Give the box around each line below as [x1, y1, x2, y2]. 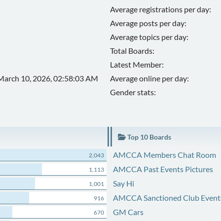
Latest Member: [110, 60, 164, 69]
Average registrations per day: [110, 4, 212, 14]
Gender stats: [110, 87, 156, 97]
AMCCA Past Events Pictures [112, 164, 213, 174]
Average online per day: [110, 74, 189, 83]
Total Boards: [110, 46, 155, 55]
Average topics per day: [110, 32, 189, 41]
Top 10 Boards [125, 133, 171, 141]
